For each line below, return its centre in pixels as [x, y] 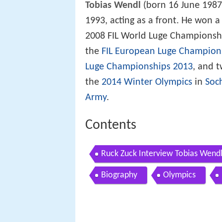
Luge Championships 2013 [139, 67]
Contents [111, 125]
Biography [119, 175]
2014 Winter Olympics [147, 82]
